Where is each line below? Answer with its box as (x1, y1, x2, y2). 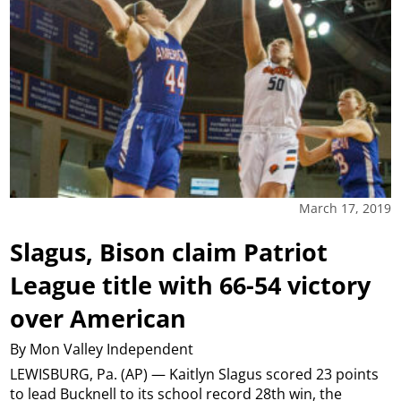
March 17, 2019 (298, 199, 391, 217)
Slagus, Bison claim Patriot (10, 235, 328, 269)
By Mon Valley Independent (10, 338, 194, 359)
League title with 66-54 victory (10, 268, 371, 302)
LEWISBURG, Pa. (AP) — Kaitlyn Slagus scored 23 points (10, 364, 380, 385)
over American (10, 301, 187, 335)
